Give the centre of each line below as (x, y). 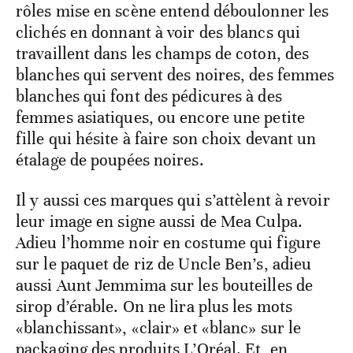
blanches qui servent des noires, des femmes (175, 74)
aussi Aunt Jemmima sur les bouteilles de (165, 285)
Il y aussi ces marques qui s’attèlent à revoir (173, 200)
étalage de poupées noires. (110, 160)
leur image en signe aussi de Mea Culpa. (159, 221)
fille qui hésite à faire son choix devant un (166, 138)
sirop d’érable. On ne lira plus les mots (154, 306)
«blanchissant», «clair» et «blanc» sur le (159, 327)
